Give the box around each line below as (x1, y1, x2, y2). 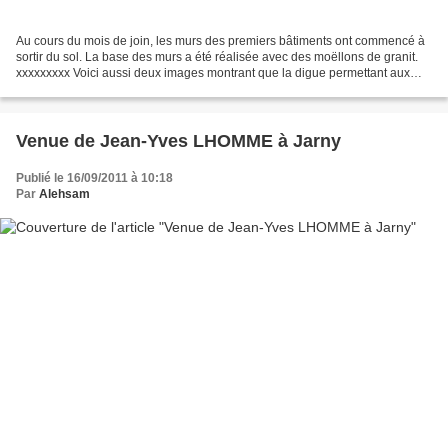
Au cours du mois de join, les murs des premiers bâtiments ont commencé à (16, 34, 425, 49)
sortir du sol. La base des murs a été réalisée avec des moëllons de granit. (16, 50, 418, 65)
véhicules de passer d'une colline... (16, 82, 206, 97)
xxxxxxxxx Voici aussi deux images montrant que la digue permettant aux (16, 66, 410, 81)
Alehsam (39, 187, 90, 202)
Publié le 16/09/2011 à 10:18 (16, 171, 173, 186)
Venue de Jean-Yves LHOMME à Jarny (16, 131, 341, 152)
